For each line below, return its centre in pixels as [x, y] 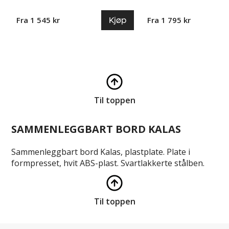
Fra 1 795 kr [169, 20]
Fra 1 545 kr [38, 20]
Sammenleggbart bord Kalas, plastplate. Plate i [101, 152]
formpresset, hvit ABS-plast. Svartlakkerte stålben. [108, 163]
